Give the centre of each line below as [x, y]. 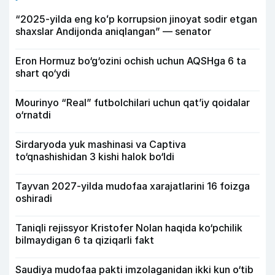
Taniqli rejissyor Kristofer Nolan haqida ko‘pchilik [129, 228]
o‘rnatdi [33, 115]
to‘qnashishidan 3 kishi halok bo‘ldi [95, 157]
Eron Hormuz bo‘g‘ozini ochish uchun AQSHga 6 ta [131, 61]
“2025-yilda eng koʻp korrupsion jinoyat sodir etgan [136, 19]
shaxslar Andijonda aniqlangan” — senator [113, 32]
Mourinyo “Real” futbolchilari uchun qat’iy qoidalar [133, 103]
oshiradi [34, 199]
